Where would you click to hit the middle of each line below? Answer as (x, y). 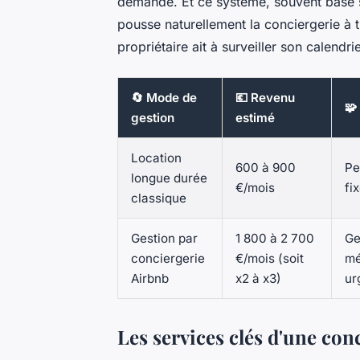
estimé (255, 118)
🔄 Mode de (164, 98)
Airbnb (150, 279)
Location (156, 158)
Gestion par (164, 239)
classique (159, 198)
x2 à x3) (258, 279)
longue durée (169, 178)
